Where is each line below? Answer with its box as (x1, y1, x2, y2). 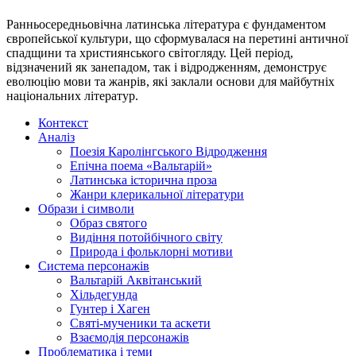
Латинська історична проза (70, 172, 217, 187)
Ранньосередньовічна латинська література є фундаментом (6, 17, 326, 31)
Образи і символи (38, 201, 134, 215)
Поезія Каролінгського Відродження (70, 144, 267, 158)
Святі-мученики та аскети (70, 315, 211, 330)
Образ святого (70, 215, 147, 230)
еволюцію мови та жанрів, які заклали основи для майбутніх (6, 74, 335, 88)
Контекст (38, 115, 88, 130)
